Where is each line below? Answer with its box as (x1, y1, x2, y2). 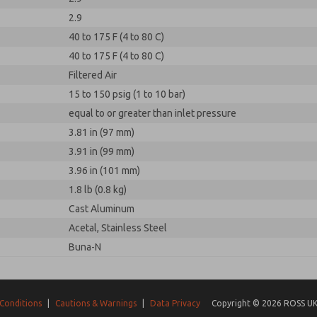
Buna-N (69, 241, 101, 253)
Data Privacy (150, 299, 201, 309)
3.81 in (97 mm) (69, 127, 134, 138)
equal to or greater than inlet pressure (69, 108, 236, 119)
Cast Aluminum (69, 203, 134, 214)
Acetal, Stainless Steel (69, 222, 167, 234)
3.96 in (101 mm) (69, 165, 140, 176)
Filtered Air (69, 69, 117, 81)
